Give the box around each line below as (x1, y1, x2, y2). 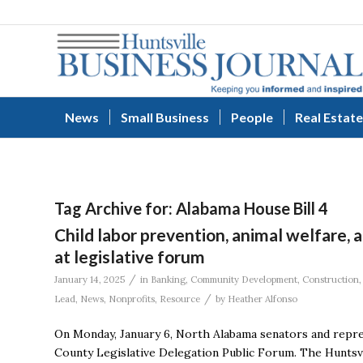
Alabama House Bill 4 (176, 199, 328, 218)
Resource (160, 293, 200, 305)
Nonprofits (109, 293, 155, 305)
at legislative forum (54, 246, 205, 267)
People (231, 109, 273, 125)
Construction (302, 274, 359, 285)
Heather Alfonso (228, 293, 297, 305)
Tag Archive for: (54, 199, 176, 218)
